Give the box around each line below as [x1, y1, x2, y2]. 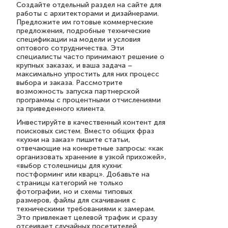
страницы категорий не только [16, 179, 123, 187]
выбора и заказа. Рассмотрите [16, 78, 123, 87]
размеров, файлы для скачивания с [16, 196, 136, 205]
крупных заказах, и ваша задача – [16, 61, 132, 70]
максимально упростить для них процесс [16, 70, 159, 78]
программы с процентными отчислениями [16, 96, 161, 104]
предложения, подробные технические [16, 26, 151, 35]
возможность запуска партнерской [16, 87, 139, 96]
